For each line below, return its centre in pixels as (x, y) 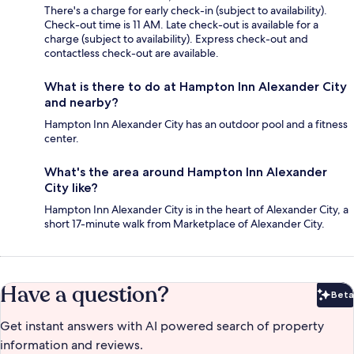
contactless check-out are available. (132, 53)
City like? (71, 188)
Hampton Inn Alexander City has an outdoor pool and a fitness (196, 124)
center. (62, 139)
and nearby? (81, 103)
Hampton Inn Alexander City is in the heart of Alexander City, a (196, 210)
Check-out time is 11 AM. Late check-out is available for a (181, 25)
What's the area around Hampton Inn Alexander (186, 172)
